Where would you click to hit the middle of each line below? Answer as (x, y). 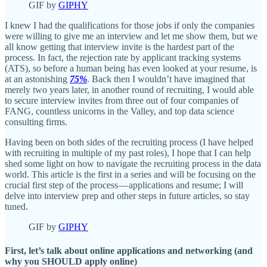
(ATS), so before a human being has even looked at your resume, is (131, 69)
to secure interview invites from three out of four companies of (122, 101)
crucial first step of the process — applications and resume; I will (124, 185)
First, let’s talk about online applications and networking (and (129, 250)
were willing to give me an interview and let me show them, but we (131, 36)
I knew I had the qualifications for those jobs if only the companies (130, 26)
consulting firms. (36, 122)
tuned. (16, 207)
